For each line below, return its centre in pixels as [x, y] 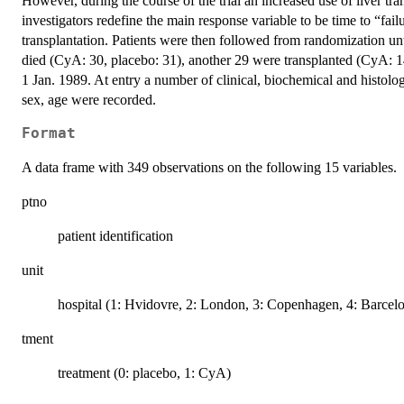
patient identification [115, 236]
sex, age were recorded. [89, 100]
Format [49, 134]
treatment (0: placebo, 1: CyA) [144, 373]
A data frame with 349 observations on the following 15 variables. [209, 168]
